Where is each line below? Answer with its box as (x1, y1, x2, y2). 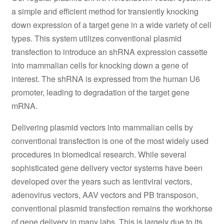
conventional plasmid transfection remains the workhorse (11, 202, 212, 214)
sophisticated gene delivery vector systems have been (11, 162, 202, 174)
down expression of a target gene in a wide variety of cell (11, 18, 211, 30)
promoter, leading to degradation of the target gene (11, 86, 189, 98)
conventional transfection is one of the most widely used (11, 135, 208, 147)
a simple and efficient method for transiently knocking (11, 5, 198, 17)
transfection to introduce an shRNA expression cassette (11, 45, 207, 57)
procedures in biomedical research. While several (11, 148, 186, 160)
